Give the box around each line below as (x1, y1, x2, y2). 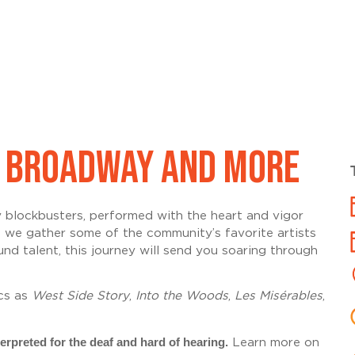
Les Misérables (234, 290, 323, 303)
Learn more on (227, 336, 319, 349)
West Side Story (31, 290, 129, 303)
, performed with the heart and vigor (82, 209, 303, 222)
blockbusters (5, 209, 83, 222)
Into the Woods (135, 290, 228, 303)
